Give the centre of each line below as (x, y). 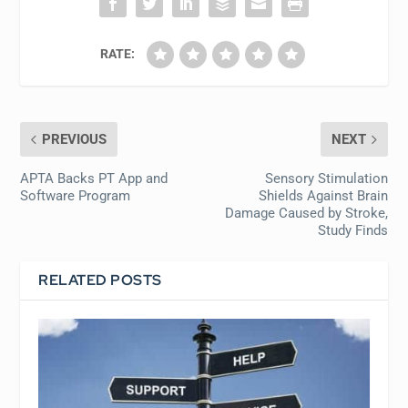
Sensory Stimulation (326, 178)
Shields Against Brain (323, 196)
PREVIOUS (75, 139)
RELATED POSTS (100, 280)
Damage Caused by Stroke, (306, 213)
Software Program (76, 196)
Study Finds (352, 230)
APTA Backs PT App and (94, 178)
